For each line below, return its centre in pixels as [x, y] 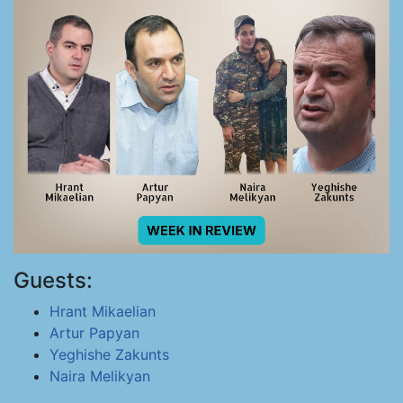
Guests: [53, 280]
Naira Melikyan [100, 376]
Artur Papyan [94, 333]
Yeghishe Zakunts [109, 354]
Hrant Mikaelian [103, 311]
